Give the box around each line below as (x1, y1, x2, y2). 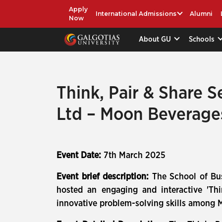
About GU (139, 35, 173, 43)
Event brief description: (56, 172, 152, 181)
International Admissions (96, 10, 176, 17)
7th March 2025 (104, 151, 166, 160)
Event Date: (56, 151, 104, 160)
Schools (189, 35, 217, 43)
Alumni (190, 10, 213, 17)
